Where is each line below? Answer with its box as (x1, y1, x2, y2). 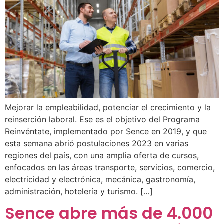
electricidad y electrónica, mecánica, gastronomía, (5, 174, 195, 184)
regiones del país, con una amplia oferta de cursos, (5, 150, 199, 160)
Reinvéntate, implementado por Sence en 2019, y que (5, 126, 207, 136)
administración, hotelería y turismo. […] (5, 186, 153, 196)
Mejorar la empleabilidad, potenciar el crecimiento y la (5, 102, 211, 112)
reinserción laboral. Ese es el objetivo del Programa (5, 114, 200, 124)
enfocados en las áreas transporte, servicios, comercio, (5, 162, 215, 172)
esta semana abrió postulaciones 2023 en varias (5, 138, 188, 148)
